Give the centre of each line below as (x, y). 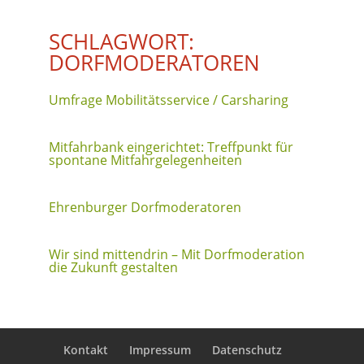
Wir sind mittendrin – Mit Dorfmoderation (176, 254)
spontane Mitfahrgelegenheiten (145, 160)
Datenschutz (247, 349)
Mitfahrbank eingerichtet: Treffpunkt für (171, 147)
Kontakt (86, 349)
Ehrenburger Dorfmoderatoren (145, 207)
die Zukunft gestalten (113, 267)
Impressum (160, 349)
